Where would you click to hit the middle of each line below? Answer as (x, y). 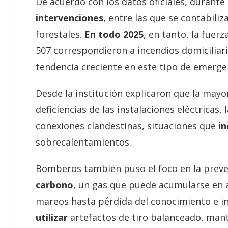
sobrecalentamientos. (83, 142)
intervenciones (69, 18)
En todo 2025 (114, 34)
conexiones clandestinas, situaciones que (127, 125)
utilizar (53, 217)
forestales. (60, 34)
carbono (54, 184)
